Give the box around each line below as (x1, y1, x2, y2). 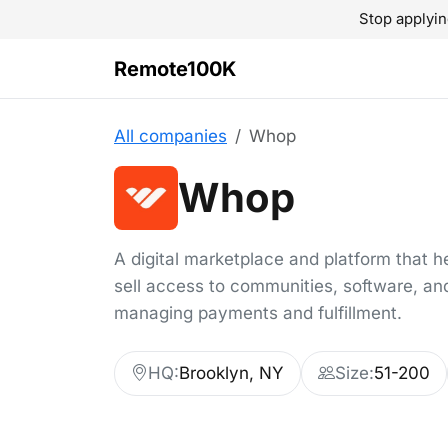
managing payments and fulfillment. (114, 303, 402, 323)
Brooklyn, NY (179, 363, 284, 383)
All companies (114, 126, 227, 146)
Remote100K (114, 56, 236, 81)
